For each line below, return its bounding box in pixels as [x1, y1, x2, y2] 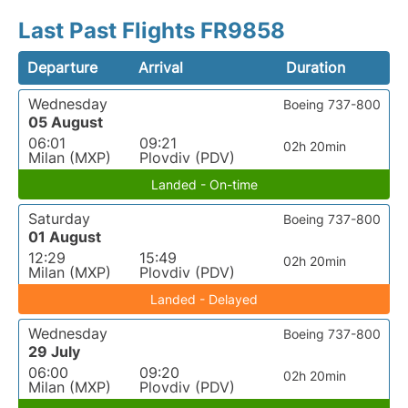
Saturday [28, 209, 90, 228]
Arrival [138, 58, 184, 76]
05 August [28, 113, 103, 131]
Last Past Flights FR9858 [18, 17, 285, 44]
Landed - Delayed [150, 291, 258, 307]
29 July [28, 342, 80, 361]
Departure [27, 58, 97, 76]
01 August [28, 228, 101, 246]
